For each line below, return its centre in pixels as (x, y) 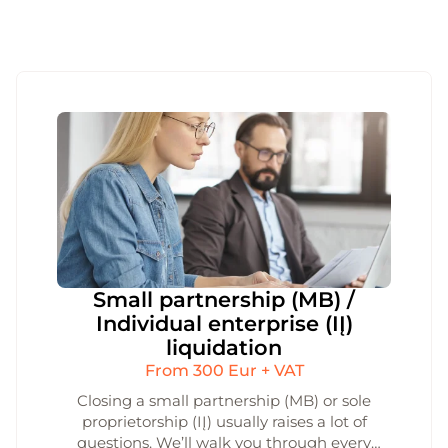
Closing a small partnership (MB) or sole (224, 400)
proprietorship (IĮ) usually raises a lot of (224, 421)
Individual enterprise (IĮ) (224, 323)
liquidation (224, 347)
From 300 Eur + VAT (224, 370)
